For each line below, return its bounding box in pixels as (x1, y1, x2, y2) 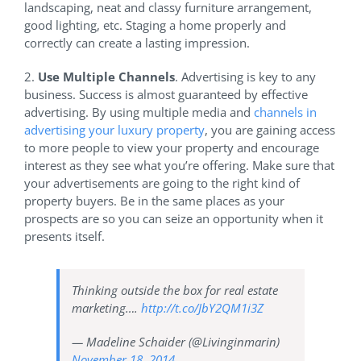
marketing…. (72, 300, 141, 317)
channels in (254, 104, 317, 121)
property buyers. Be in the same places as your (24, 193, 284, 210)
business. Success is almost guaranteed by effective (24, 86, 308, 103)
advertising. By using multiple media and (24, 104, 254, 121)
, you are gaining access (205, 122, 335, 139)
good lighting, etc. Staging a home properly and (24, 17, 286, 34)
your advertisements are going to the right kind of (24, 175, 300, 192)
